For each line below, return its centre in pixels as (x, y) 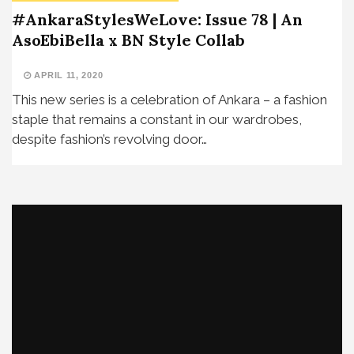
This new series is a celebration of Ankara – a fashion (169, 100)
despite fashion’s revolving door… (109, 139)
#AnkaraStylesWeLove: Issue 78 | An (157, 20)
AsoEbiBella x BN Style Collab (128, 40)
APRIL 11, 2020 (67, 75)
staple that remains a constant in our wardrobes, (157, 120)
